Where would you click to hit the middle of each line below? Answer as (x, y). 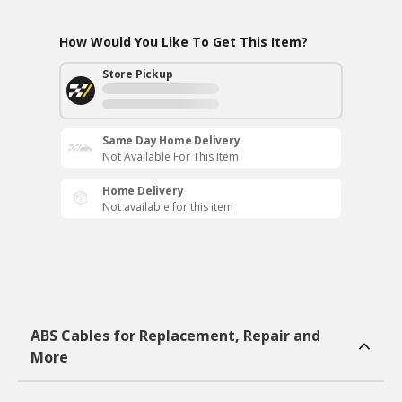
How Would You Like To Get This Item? (184, 42)
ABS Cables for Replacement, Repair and (175, 336)
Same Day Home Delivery (171, 140)
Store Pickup (138, 74)
